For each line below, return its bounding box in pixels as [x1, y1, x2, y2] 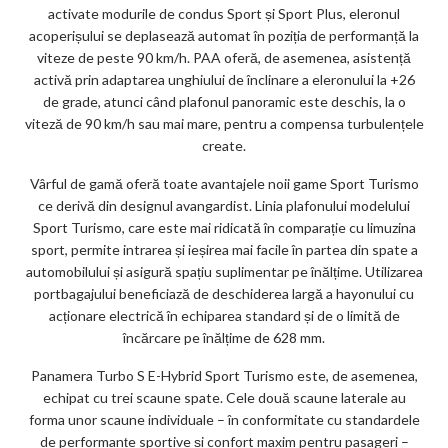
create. [202, 137, 246, 155]
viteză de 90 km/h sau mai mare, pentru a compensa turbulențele [24, 115, 424, 133]
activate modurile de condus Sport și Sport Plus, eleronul [48, 5, 400, 23]
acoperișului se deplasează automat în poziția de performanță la [29, 27, 419, 45]
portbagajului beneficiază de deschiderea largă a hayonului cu [34, 285, 414, 303]
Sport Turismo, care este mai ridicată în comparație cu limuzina [32, 219, 416, 237]
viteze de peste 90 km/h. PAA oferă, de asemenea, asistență [37, 49, 411, 67]
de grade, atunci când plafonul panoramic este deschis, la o [42, 93, 406, 111]
